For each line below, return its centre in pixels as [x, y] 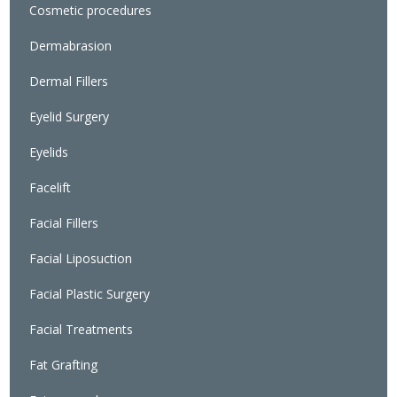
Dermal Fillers [69, 81]
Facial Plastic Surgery [90, 293]
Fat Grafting [64, 364]
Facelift [51, 187]
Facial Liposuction [81, 258]
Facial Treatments [82, 329]
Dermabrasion [71, 45]
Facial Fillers [64, 222]
